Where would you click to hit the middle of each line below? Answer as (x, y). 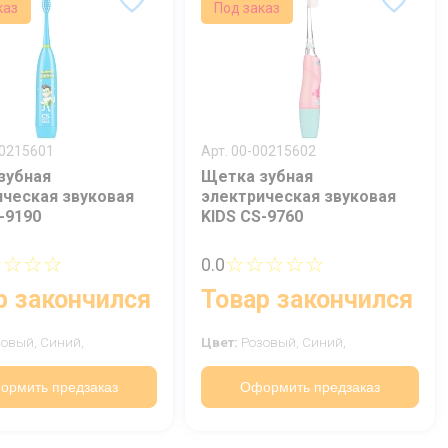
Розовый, (271, 343)
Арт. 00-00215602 (258, 151)
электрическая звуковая (298, 197)
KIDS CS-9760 (252, 217)
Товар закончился (307, 300)
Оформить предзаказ (310, 386)
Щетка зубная (257, 177)
